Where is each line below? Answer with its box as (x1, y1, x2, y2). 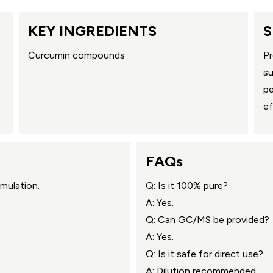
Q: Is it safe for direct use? (146, 247, 263, 260)
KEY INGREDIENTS (27, 21, 157, 40)
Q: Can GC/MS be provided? (146, 213, 269, 225)
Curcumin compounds (27, 49, 125, 61)
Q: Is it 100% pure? (146, 179, 228, 191)
